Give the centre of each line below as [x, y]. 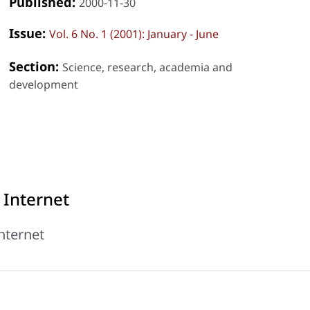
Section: [35, 66]
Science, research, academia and [147, 67]
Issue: [29, 33]
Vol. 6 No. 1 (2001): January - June [134, 34]
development [43, 84]
